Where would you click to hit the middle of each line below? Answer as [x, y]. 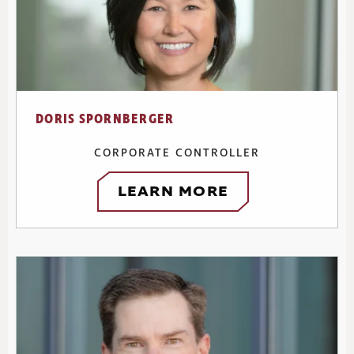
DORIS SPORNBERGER [105, 119]
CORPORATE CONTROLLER [177, 153]
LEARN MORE [173, 192]
